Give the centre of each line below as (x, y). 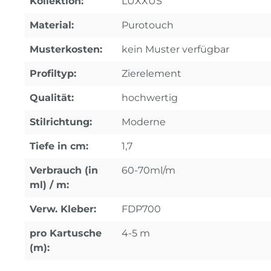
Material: (52, 25)
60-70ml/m (149, 170)
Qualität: (52, 97)
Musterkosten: (66, 49)
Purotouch (148, 25)
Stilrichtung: (61, 122)
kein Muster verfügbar (175, 49)
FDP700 (141, 209)
